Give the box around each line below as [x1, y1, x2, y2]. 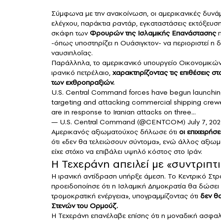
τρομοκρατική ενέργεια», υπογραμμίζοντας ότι [51, 191, 200, 201]
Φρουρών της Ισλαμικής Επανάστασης [90, 28, 216, 38]
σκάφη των [51, 28, 90, 38]
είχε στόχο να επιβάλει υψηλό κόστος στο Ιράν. [51, 147, 202, 157]
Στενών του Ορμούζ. [51, 201, 118, 211]
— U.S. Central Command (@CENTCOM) [51, 117, 187, 127]
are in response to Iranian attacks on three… [51, 107, 196, 117]
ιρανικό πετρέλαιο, [51, 68, 112, 78]
